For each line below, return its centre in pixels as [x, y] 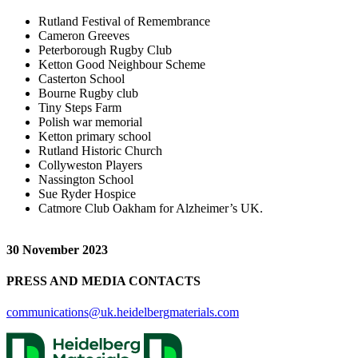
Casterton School [83, 78]
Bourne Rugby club [90, 93]
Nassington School [86, 179]
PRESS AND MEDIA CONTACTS [103, 280]
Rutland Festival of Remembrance [124, 21]
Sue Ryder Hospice [87, 193]
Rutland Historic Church [102, 150]
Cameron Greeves [84, 35]
